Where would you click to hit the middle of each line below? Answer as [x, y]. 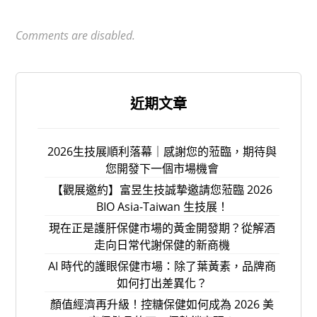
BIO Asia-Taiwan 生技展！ [162, 207]
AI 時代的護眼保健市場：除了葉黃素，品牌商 [162, 266]
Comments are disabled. [76, 36]
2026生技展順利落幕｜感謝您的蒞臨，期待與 [162, 152]
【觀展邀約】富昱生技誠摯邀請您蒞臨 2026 [162, 190]
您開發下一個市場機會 [162, 169]
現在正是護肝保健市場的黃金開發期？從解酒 [162, 228]
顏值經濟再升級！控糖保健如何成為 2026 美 [162, 305]
